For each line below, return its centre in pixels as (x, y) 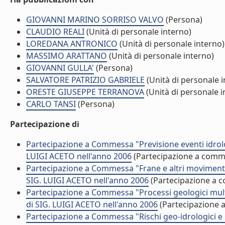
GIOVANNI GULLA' (60, 68)
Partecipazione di (45, 124)
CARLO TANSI (51, 104)
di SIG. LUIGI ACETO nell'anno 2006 (92, 204)
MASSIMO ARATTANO (67, 56)
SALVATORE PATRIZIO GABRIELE (85, 80)
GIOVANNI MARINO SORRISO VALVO (95, 20)
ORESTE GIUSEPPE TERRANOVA (85, 92)
